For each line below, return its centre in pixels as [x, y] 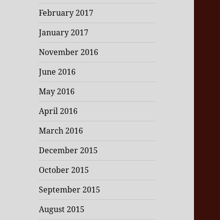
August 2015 [62, 209]
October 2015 [64, 170]
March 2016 [61, 131]
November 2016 [69, 52]
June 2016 [57, 72]
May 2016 [57, 92]
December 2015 [69, 151]
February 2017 [66, 13]
